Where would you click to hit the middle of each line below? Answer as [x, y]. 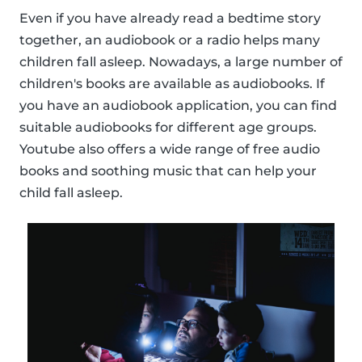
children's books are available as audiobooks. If [172, 83]
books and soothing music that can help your [168, 170]
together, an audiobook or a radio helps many [170, 40]
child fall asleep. [71, 192]
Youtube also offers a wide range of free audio [170, 149]
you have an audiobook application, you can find [178, 105]
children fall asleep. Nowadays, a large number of [181, 61]
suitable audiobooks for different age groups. [168, 127]
